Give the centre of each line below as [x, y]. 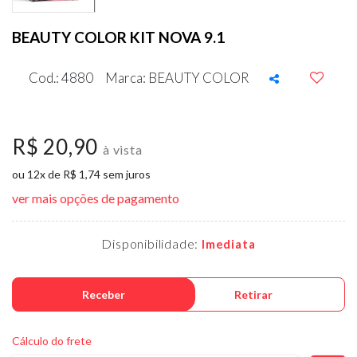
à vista [123, 150]
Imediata [229, 244]
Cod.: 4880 [62, 78]
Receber [103, 295]
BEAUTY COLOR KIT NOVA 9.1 [118, 37]
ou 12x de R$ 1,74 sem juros [81, 175]
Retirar [254, 295]
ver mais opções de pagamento [96, 198]
